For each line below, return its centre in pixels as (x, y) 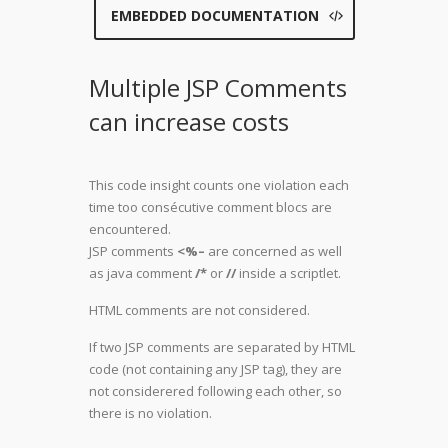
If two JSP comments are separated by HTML (222, 347)
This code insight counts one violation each (219, 185)
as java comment (142, 273)
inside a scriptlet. (288, 273)
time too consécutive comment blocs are (210, 207)
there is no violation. (150, 413)
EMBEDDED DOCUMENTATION (215, 15)
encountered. (130, 229)
